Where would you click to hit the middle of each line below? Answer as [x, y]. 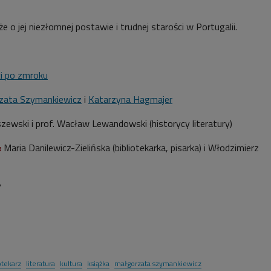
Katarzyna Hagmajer [130, 99]
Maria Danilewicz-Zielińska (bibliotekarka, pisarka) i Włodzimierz [130, 147]
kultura [71, 263]
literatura [41, 263]
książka [98, 263]
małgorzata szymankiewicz [158, 263]
